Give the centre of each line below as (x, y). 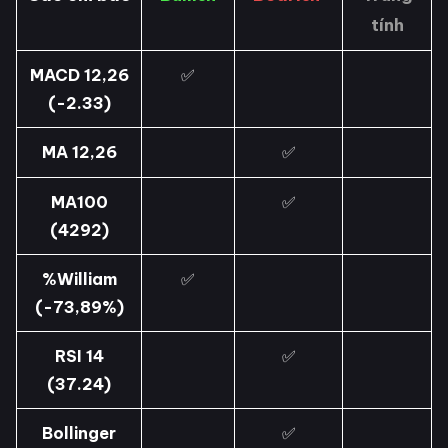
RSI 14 (79, 356)
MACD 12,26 (79, 75)
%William (79, 279)
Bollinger (79, 433)
